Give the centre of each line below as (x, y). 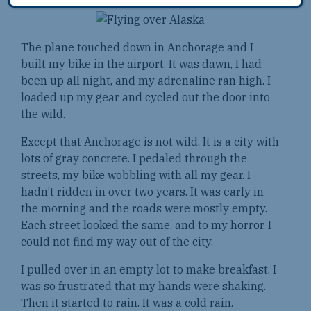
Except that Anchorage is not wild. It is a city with (150, 142)
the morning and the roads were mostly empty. (144, 209)
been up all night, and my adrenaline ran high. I (146, 81)
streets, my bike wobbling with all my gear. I (136, 175)
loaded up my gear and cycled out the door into (145, 98)
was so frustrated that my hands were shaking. (143, 286)
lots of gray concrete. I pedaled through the (134, 159)
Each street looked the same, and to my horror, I (146, 225)
